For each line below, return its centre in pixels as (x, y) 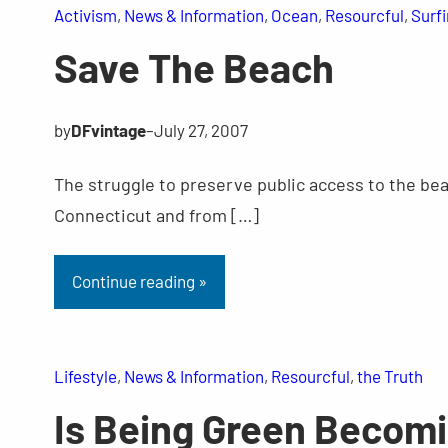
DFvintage (108, 130)
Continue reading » (139, 281)
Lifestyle (85, 376)
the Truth (389, 376)
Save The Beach (193, 67)
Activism (85, 15)
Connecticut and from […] (156, 215)
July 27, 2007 (200, 130)
